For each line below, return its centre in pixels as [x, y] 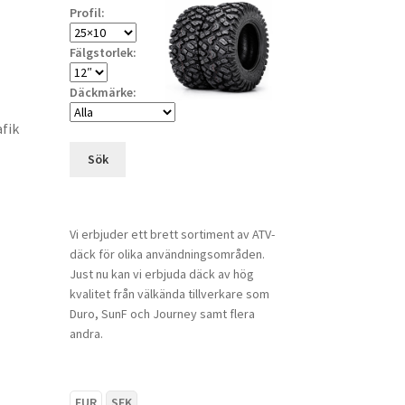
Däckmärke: [103, 92]
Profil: [87, 12]
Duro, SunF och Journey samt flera [162, 313]
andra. [86, 333]
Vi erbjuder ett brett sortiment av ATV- [172, 234]
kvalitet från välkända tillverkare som [169, 293]
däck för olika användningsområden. [167, 254]
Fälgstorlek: [103, 52]
